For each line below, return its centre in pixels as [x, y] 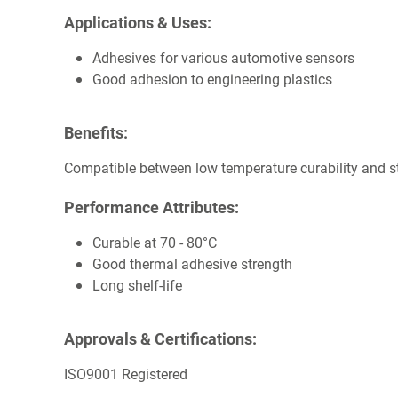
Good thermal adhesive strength [192, 264]
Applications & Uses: [138, 23]
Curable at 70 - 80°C [155, 243]
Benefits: [96, 133]
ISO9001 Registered [126, 374]
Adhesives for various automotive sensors [223, 58]
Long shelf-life [137, 285]
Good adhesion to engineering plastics [212, 79]
